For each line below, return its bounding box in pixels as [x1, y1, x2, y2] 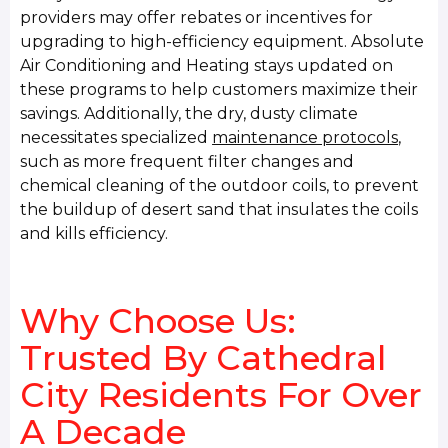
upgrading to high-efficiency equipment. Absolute [20, 31, 425, 51]
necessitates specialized [20, 127, 213, 147]
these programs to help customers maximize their [20, 79, 419, 99]
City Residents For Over [20, 374, 423, 417]
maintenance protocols [212, 127, 399, 147]
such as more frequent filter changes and [20, 151, 355, 171]
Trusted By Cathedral [20, 337, 387, 380]
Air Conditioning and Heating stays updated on [20, 55, 394, 75]
